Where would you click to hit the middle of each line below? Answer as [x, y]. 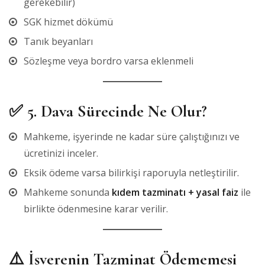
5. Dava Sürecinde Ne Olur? [117, 111]
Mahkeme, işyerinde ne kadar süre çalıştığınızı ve [132, 136]
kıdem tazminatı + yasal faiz [175, 192]
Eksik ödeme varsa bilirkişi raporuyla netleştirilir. [131, 172]
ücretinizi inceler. [61, 153]
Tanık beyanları [58, 41]
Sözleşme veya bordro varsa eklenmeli [109, 61]
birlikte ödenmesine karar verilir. [96, 209]
